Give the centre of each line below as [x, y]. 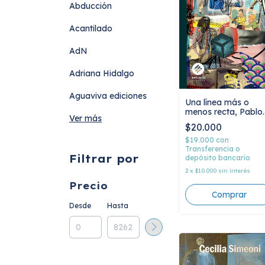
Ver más [85, 118]
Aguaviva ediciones [108, 96]
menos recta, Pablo [224, 112]
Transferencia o [213, 149]
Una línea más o [217, 103]
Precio [88, 186]
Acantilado [91, 28]
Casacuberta [211, 122]
